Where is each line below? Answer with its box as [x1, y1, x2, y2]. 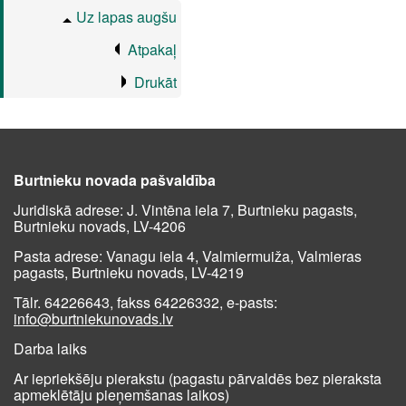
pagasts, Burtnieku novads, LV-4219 [14, 262, 244, 283]
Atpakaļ [128, 39, 177, 60]
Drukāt [134, 72, 177, 92]
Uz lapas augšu [76, 6, 177, 27]
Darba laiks [14, 338, 87, 359]
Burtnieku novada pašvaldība [14, 169, 216, 190]
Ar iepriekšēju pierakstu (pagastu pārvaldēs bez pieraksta [14, 368, 382, 389]
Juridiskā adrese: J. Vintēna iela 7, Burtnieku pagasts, [14, 199, 357, 220]
